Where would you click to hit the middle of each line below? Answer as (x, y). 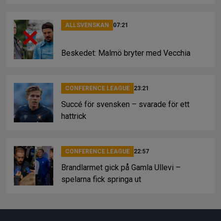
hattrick (74, 116)
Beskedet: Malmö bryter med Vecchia (126, 53)
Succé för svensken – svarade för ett (125, 104)
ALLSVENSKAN (87, 25)
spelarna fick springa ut (101, 179)
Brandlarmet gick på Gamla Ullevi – (121, 167)
